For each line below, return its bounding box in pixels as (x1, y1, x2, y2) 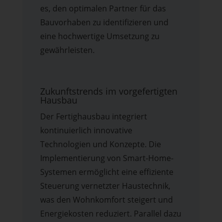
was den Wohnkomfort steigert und (40, 194, 173, 206)
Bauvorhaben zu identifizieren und (40, 17, 168, 28)
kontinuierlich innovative (40, 125, 132, 136)
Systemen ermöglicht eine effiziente (40, 166, 173, 178)
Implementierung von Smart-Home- (40, 153, 173, 164)
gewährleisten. (40, 45, 95, 56)
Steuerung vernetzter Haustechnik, (40, 180, 170, 192)
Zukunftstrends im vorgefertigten (40, 85, 177, 98)
